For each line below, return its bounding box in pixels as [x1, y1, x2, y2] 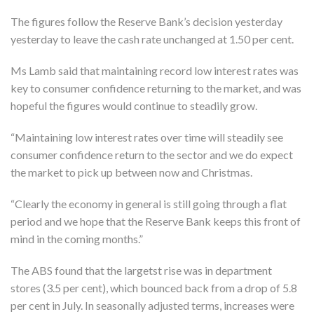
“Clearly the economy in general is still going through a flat [11, 196, 287, 210]
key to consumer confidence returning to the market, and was [11, 81, 301, 95]
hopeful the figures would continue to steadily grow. [11, 98, 259, 112]
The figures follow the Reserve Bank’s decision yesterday [11, 14, 282, 28]
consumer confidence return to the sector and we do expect [11, 147, 293, 161]
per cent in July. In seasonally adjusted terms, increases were [11, 298, 294, 312]
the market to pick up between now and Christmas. [11, 165, 254, 179]
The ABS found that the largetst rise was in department [11, 263, 272, 277]
